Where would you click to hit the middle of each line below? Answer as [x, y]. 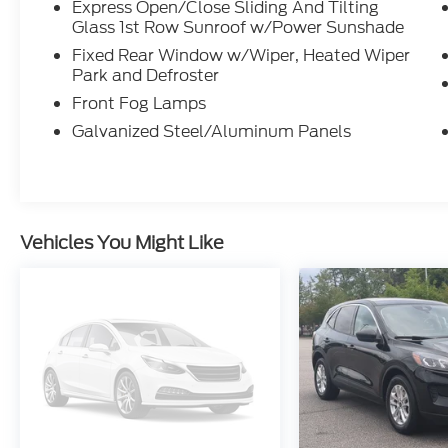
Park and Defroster [146, 76]
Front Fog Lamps [139, 104]
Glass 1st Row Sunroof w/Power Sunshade [238, 28]
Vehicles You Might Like [122, 243]
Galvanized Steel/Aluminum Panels [212, 132]
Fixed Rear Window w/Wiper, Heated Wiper [241, 56]
